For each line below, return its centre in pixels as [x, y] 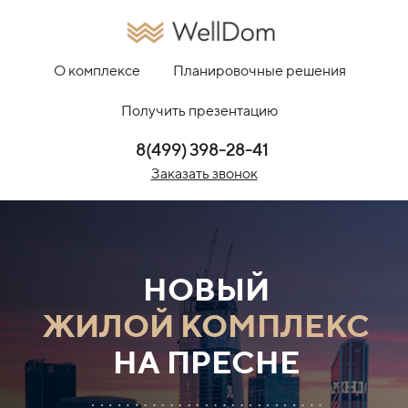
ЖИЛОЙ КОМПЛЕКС [206, 326]
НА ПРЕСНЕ [206, 362]
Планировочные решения [259, 71]
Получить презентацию [199, 111]
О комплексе [97, 71]
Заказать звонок [204, 174]
